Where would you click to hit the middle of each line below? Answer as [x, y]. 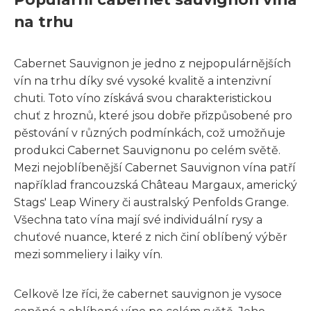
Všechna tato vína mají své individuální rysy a [138, 219]
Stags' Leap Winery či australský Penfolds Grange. [151, 202]
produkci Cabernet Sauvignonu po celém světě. [147, 150]
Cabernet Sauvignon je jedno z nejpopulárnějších [152, 63]
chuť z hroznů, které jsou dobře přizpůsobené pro [153, 115]
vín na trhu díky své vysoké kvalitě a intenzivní [143, 81]
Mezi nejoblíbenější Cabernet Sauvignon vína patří [155, 167]
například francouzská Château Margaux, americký [155, 185]
